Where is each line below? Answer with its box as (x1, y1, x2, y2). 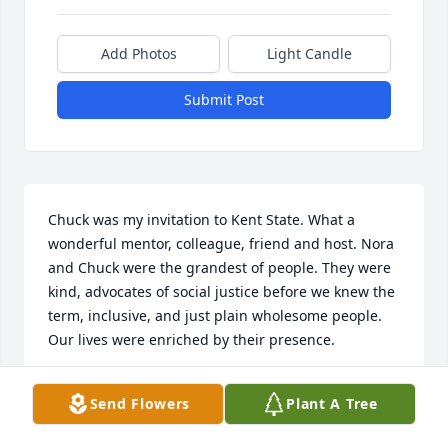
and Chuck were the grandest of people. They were (48, 258, 391, 278)
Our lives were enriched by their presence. (48, 330, 335, 350)
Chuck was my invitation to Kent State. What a (48, 210, 355, 230)
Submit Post (184, 90, 264, 110)
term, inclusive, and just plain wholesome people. (48, 306, 382, 326)
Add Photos (100, 44, 177, 64)
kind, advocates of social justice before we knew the (48, 282, 395, 302)
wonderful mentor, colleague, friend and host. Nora (48, 234, 394, 254)
